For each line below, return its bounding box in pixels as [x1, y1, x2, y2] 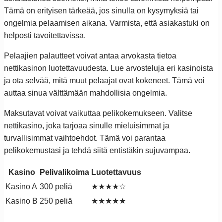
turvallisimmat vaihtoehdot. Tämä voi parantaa [4, 133, 166, 142]
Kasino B [5, 196, 38, 205]
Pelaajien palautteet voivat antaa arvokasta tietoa [4, 51, 176, 60]
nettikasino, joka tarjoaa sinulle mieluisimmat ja [4, 121, 169, 130]
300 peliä [40, 182, 72, 191]
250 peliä [40, 196, 72, 205]
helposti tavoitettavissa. [4, 31, 86, 40]
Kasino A [5, 182, 37, 191]
